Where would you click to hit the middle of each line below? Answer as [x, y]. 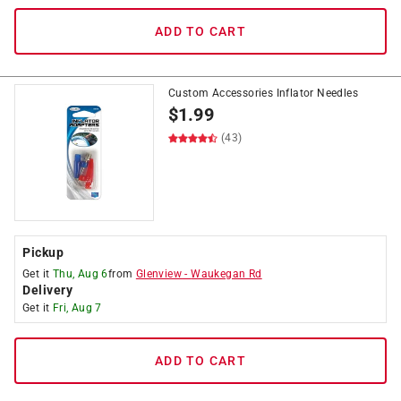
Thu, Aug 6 [80, 274]
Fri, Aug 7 [77, 308]
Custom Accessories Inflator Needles [263, 93]
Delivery [47, 290]
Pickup [43, 252]
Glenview [159, 274]
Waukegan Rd [226, 274]
